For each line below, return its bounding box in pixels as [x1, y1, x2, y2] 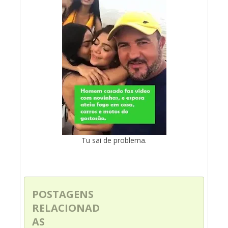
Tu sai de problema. [81, 135, 147, 145]
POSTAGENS [32, 187, 94, 201]
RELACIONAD [32, 201, 100, 215]
